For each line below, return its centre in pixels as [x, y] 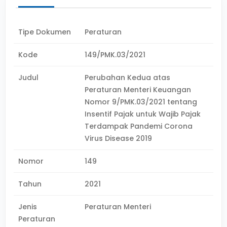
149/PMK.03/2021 [115, 55]
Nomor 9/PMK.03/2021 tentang [141, 102]
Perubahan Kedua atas [128, 78]
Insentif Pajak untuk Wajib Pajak [143, 114]
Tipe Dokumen [45, 32]
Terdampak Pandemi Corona [139, 126]
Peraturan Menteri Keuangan [138, 90]
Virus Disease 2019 [119, 138]
